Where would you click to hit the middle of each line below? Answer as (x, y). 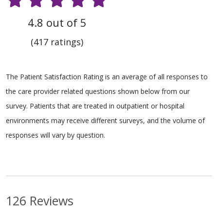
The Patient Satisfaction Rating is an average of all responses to (107, 76)
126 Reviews (40, 200)
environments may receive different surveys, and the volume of (105, 120)
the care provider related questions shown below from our (98, 91)
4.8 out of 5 (57, 22)
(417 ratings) (57, 42)
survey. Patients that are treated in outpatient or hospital (95, 106)
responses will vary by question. (55, 135)
